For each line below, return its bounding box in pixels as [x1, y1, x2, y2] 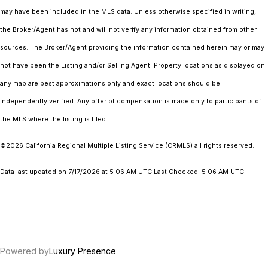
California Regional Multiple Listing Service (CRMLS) [25, 141, 193, 150]
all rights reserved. [193, 141, 254, 150]
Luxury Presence [49, 245, 116, 256]
